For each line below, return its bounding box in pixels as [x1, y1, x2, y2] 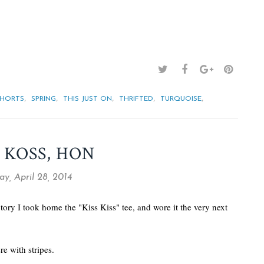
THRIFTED [119, 95, 153, 103]
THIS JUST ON [63, 95, 112, 103]
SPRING [31, 95, 56, 103]
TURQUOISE [160, 95, 202, 103]
